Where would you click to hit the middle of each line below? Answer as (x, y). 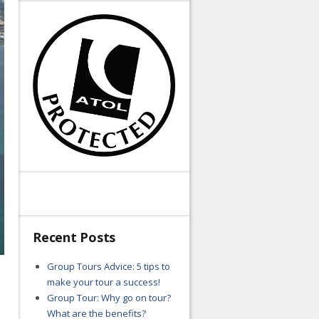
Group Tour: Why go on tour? (109, 297)
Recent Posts (74, 237)
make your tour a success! (103, 282)
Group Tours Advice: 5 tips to (108, 266)
